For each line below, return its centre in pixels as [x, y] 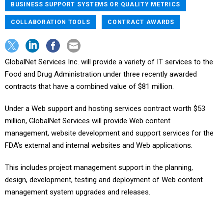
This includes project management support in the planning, [99, 167]
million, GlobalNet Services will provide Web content [88, 121]
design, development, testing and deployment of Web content [104, 180]
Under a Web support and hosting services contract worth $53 [105, 109]
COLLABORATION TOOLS [51, 22]
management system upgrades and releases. [78, 192]
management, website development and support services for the [109, 133]
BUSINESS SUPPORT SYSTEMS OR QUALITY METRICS [96, 4]
